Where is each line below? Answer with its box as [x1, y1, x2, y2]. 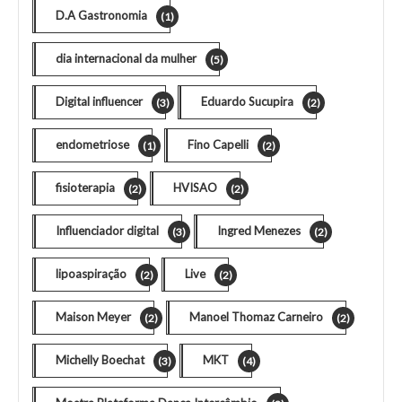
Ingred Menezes [217, 223, 301, 238]
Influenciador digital [56, 223, 159, 238]
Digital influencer [56, 93, 143, 109]
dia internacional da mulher [56, 50, 197, 66]
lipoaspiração [56, 266, 127, 281]
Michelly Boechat [56, 352, 144, 367]
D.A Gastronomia [56, 7, 147, 22]
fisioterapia [56, 179, 115, 195]
